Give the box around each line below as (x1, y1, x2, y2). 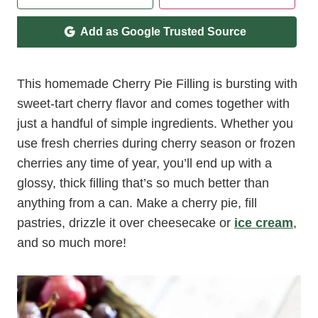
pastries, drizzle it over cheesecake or (17, 216, 234, 230)
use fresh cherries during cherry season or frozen (17, 136, 295, 150)
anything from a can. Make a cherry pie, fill (17, 196, 257, 210)
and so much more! (17, 236, 126, 250)
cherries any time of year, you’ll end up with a (17, 156, 272, 170)
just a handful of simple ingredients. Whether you (17, 116, 293, 131)
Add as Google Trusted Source (79, 26, 246, 38)
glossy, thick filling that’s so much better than (17, 176, 269, 190)
